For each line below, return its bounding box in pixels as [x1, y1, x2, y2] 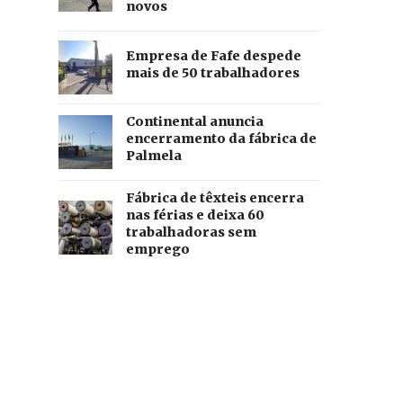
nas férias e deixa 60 [125, 207, 264, 224]
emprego [125, 241, 190, 258]
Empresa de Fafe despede [125, 47, 301, 64]
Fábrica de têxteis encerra [125, 190, 304, 207]
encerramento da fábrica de [125, 130, 317, 148]
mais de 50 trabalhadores [125, 64, 300, 81]
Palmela [125, 148, 182, 165]
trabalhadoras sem [125, 224, 256, 241]
